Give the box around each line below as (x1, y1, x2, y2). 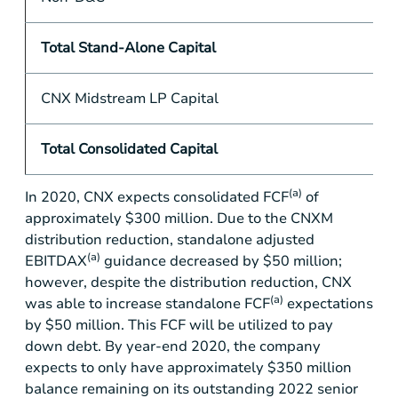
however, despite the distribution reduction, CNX (25, 272, 352, 292)
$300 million (125, 208, 210, 228)
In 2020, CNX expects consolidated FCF (25, 187, 289, 207)
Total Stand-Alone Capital (40, 38, 216, 59)
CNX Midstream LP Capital (40, 89, 219, 109)
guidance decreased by (100, 251, 263, 271)
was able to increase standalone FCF (25, 293, 270, 314)
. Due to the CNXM (210, 208, 333, 228)
